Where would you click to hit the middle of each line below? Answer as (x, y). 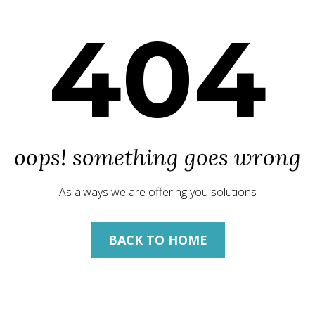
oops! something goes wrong (157, 157)
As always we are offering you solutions (157, 192)
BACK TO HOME (157, 240)
